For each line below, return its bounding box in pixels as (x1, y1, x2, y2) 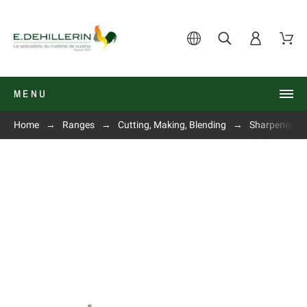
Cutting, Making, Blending (118, 119, 226, 130)
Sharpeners (249, 119, 298, 130)
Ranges (62, 119, 95, 130)
